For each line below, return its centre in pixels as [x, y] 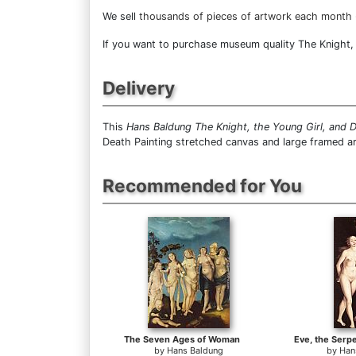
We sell [121, 17]
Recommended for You [202, 186]
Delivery [139, 88]
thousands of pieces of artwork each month [246, 17]
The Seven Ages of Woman [182, 340]
